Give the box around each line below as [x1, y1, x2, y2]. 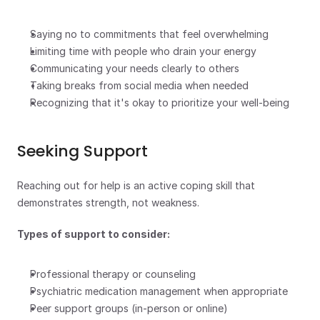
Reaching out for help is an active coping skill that [17, 179, 255, 191]
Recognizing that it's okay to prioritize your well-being [30, 96, 289, 109]
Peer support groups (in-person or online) [30, 302, 228, 314]
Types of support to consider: [17, 228, 170, 240]
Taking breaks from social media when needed [30, 79, 249, 91]
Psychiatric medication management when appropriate [30, 285, 288, 297]
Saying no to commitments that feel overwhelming [30, 28, 269, 40]
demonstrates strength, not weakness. [17, 196, 199, 209]
